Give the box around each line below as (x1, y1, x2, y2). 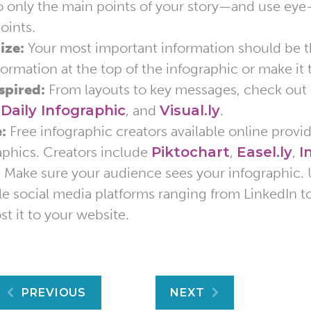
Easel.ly (237, 144, 292, 161)
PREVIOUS (21, 285, 87, 299)
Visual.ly (160, 102, 220, 119)
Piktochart (151, 144, 230, 161)
